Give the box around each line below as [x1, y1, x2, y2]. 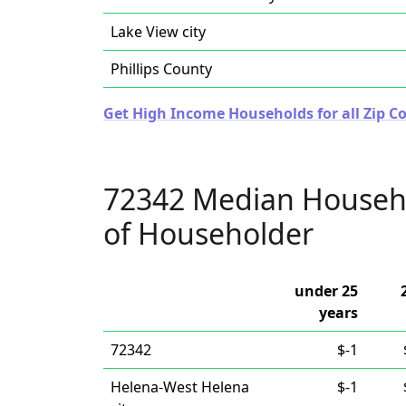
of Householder [103, 214, 314, 253]
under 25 [295, 281, 358, 301]
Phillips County [111, 59, 212, 79]
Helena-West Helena [111, 377, 249, 397]
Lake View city [111, 22, 206, 42]
